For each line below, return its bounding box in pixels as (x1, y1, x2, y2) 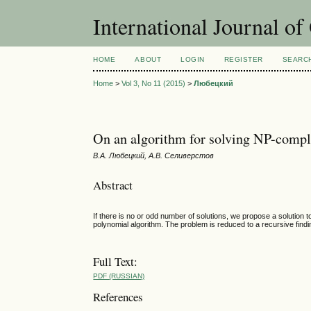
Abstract (93, 176, 133, 193)
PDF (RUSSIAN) (93, 272, 145, 280)
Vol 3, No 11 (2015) (121, 79, 186, 88)
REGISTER (224, 56, 263, 63)
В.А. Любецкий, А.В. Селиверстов (93, 151, 215, 160)
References (93, 288, 144, 305)
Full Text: (93, 253, 138, 269)
